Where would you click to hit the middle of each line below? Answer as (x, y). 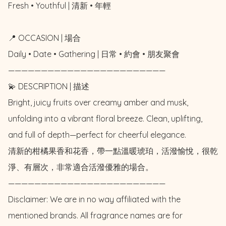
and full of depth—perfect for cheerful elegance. (97, 134)
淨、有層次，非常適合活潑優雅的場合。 (81, 167)
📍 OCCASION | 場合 (44, 38)
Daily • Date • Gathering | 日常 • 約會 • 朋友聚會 (94, 54)
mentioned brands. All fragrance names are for (95, 215)
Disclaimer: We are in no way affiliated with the (94, 199)
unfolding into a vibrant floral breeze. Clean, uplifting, (105, 118)
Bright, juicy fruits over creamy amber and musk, (98, 102)
